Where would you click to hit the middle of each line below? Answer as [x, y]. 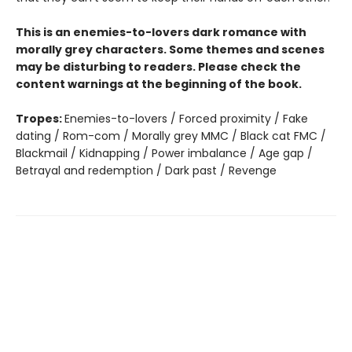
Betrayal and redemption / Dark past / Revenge [146, 170]
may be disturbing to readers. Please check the [158, 66]
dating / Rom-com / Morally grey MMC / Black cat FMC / [171, 136]
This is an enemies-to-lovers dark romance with [161, 32]
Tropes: [40, 118]
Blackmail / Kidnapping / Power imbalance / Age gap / [164, 153]
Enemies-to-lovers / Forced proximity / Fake [186, 118]
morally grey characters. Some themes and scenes [170, 49]
